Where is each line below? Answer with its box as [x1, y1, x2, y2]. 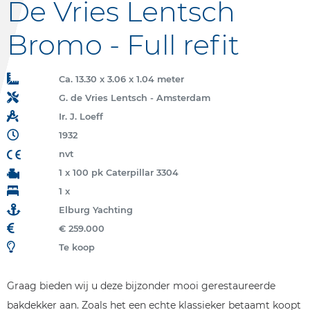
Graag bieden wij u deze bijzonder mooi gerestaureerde [7, 280, 275, 292]
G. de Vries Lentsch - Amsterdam [58, 93, 210, 103]
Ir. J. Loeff [58, 111, 103, 122]
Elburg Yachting [58, 205, 133, 215]
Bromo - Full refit [7, 28, 239, 62]
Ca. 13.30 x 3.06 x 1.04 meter [58, 74, 184, 84]
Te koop [58, 242, 95, 253]
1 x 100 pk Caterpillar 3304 [58, 167, 179, 178]
